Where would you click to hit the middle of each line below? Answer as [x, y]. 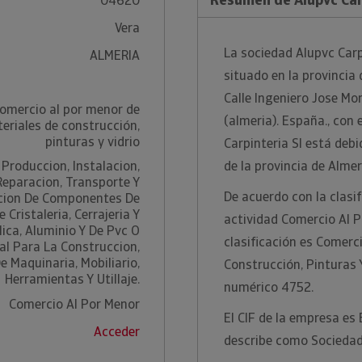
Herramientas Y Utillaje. [72, 279]
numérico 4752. [269, 287]
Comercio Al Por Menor [74, 304]
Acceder [116, 332]
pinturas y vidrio [92, 142]
